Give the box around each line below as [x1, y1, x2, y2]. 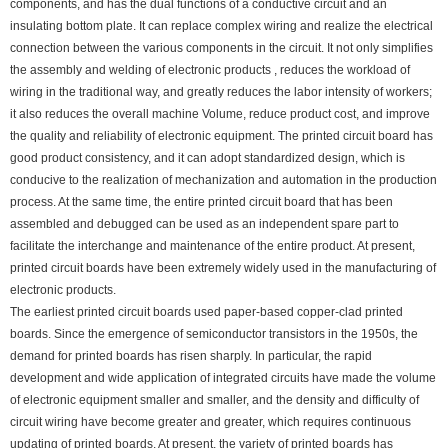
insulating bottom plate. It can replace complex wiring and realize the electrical [10, 19, 433, 34]
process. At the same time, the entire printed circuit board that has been [10, 195, 393, 210]
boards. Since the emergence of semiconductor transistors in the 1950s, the [10, 327, 418, 342]
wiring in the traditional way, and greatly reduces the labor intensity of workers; [10, 85, 432, 100]
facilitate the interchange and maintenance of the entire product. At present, [10, 239, 415, 254]
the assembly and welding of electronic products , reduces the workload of [10, 63, 410, 78]
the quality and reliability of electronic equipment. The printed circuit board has [10, 129, 433, 144]
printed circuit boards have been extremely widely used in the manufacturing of [10, 261, 436, 276]
